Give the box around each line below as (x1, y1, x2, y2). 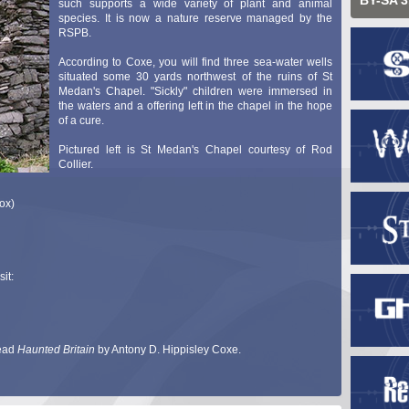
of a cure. (58, 114, 104, 127)
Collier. (58, 158, 93, 171)
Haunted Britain (17, 343, 95, 356)
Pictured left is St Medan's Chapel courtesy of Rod (58, 143, 332, 156)
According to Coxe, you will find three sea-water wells (58, 56, 332, 68)
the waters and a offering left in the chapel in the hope (58, 100, 332, 112)
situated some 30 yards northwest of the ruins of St (58, 70, 332, 83)
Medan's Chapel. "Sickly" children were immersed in (58, 85, 332, 98)
